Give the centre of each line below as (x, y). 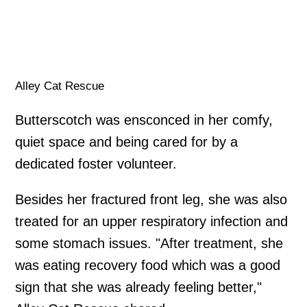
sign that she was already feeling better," (139, 287)
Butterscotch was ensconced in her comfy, (144, 120)
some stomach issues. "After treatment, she (149, 244)
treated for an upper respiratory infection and (152, 222)
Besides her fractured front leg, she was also (151, 200)
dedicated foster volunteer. (96, 164)
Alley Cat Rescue (60, 86)
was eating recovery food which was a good (148, 266)
